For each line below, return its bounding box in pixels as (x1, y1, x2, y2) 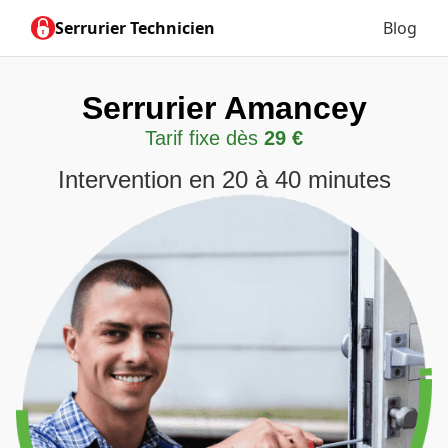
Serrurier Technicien (55, 17, 215, 39)
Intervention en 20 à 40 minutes (57, 166, 391, 193)
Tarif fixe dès (145, 127, 264, 149)
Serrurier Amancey (81, 90, 367, 126)
